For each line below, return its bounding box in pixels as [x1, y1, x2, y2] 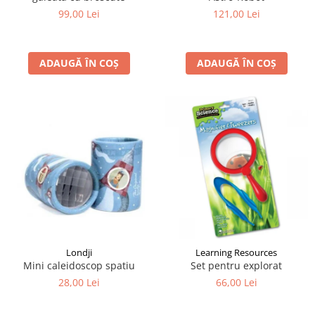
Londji [65, 245, 92, 259]
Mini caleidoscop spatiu [22, 258, 135, 272]
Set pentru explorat [191, 258, 282, 272]
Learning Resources [195, 245, 277, 259]
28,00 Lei [58, 275, 100, 289]
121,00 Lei [212, 6, 260, 20]
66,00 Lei [215, 275, 257, 289]
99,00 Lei [58, 6, 100, 20]
